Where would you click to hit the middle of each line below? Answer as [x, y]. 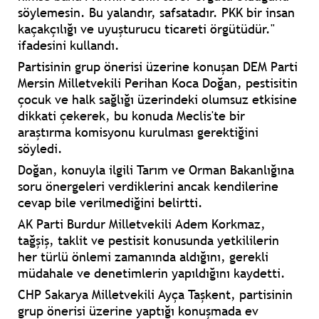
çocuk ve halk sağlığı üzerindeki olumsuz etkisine [157, 100]
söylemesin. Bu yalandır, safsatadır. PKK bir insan [156, 13]
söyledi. [40, 149]
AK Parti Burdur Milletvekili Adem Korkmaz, [142, 224]
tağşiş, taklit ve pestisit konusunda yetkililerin [148, 241]
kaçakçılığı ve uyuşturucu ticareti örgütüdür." [146, 29]
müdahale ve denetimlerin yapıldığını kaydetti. [152, 273]
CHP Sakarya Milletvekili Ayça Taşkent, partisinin [155, 295]
